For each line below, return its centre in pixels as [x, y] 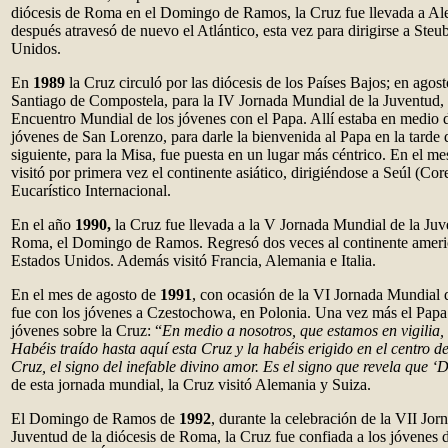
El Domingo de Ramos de [95, 418]
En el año [43, 224]
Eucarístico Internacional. [91, 190]
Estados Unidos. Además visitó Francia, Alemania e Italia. [193, 260]
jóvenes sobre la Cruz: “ [86, 330]
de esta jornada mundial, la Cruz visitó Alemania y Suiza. [191, 384]
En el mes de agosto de [85, 294]
